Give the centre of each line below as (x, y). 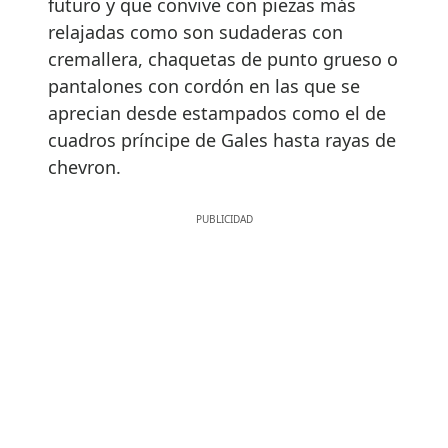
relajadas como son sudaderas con (195, 31)
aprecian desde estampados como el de (217, 112)
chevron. (84, 166)
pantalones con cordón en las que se (204, 85)
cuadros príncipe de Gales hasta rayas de (222, 139)
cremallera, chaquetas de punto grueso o (223, 58)
